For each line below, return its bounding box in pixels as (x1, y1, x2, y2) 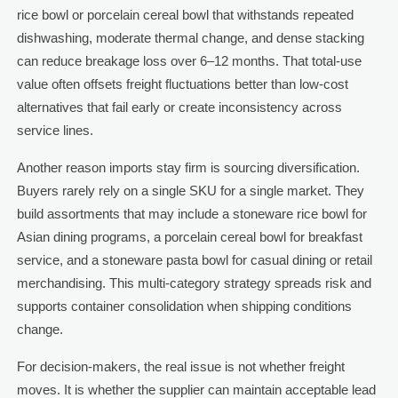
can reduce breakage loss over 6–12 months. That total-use (16, 53, 362, 69)
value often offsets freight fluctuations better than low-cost (16, 76, 348, 92)
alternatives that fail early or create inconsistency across (16, 99, 342, 115)
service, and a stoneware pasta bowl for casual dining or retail (16, 252, 372, 268)
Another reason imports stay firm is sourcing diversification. (16, 160, 360, 176)
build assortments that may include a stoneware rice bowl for (16, 206, 367, 222)
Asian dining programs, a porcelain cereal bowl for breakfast (16, 229, 362, 245)
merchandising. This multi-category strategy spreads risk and (16, 275, 371, 291)
